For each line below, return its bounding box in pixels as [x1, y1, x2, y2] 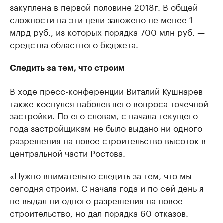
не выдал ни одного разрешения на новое [10, 193, 183, 207]
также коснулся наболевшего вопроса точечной [10, 96, 208, 110]
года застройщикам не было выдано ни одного [10, 121, 202, 134]
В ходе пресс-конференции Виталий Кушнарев [10, 84, 203, 97]
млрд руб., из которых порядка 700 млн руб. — [10, 25, 205, 38]
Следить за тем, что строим [10, 64, 125, 73]
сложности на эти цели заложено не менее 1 [10, 12, 193, 26]
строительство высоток [102, 133, 201, 147]
